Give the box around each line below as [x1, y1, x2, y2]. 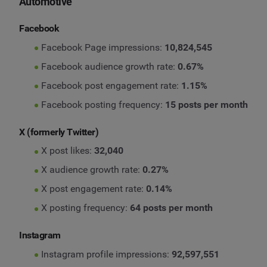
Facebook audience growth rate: [41, 60, 178, 72]
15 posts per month [164, 98, 248, 110]
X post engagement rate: [41, 183, 146, 195]
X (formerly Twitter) [19, 126, 99, 138]
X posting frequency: [41, 202, 130, 214]
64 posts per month [129, 202, 213, 214]
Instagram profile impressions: [41, 248, 172, 260]
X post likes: [41, 145, 94, 157]
